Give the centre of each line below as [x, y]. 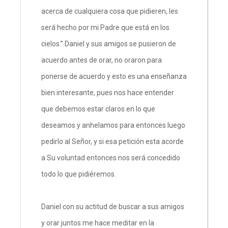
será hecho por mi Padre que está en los [105, 27]
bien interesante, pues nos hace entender [108, 92]
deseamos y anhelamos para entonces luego [113, 125]
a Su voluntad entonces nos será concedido [111, 158]
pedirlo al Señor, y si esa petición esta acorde [112, 141]
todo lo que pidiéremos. [79, 174]
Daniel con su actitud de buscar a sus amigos [113, 206]
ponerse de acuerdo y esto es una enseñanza [114, 76]
